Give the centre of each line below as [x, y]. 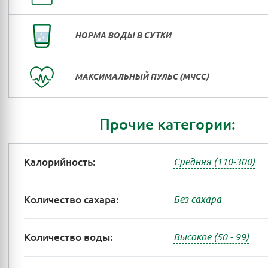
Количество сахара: [71, 200]
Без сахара [197, 200]
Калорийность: [60, 162]
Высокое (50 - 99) [211, 237]
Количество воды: [68, 237]
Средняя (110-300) [214, 162]
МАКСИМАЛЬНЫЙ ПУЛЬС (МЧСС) [142, 77]
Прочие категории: [167, 124]
